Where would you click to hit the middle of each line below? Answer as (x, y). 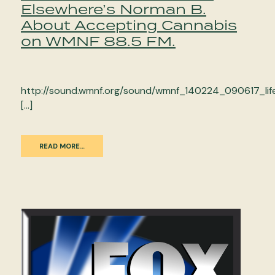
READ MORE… (62, 146)
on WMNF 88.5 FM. (98, 41)
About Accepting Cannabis (129, 25)
